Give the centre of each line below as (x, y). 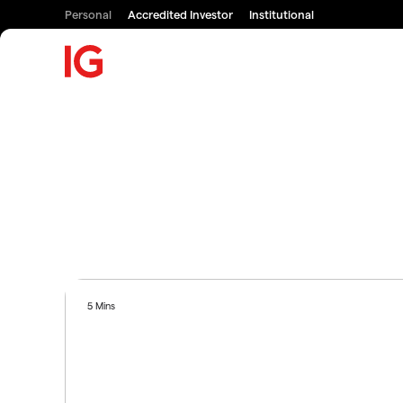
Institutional (282, 14)
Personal (88, 14)
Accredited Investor (180, 14)
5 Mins (102, 305)
